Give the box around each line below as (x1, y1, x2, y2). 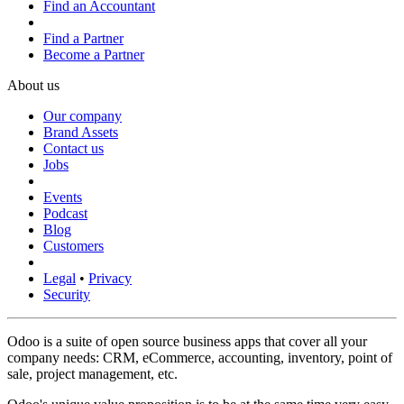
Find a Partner (43, 31, 124, 47)
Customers (43, 238, 104, 254)
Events (43, 189, 82, 206)
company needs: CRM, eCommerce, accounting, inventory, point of (7, 350, 392, 366)
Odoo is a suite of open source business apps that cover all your (7, 334, 367, 350)
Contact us (43, 141, 104, 157)
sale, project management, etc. (7, 366, 178, 382)
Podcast (43, 206, 87, 222)
